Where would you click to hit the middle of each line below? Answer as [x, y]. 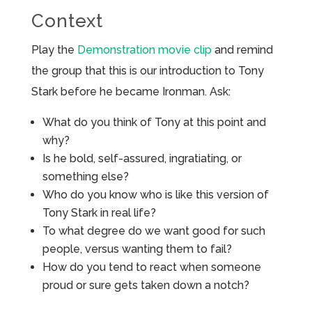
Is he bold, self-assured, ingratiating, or [142, 158]
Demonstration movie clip [144, 49]
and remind [242, 49]
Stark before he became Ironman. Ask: [131, 91]
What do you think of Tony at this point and [154, 122]
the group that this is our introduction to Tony [147, 70]
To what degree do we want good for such [154, 231]
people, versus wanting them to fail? [137, 249]
